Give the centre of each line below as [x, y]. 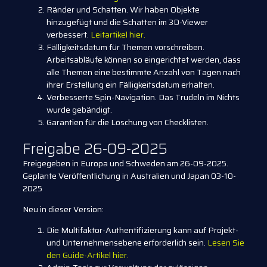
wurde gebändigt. [79, 109]
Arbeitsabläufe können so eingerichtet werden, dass [144, 59]
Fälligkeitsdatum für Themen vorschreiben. [125, 47]
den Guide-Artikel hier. [88, 255]
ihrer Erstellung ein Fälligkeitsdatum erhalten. [131, 84]
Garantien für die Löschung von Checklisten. [129, 122]
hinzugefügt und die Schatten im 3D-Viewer [127, 22]
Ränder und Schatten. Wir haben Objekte [123, 9]
